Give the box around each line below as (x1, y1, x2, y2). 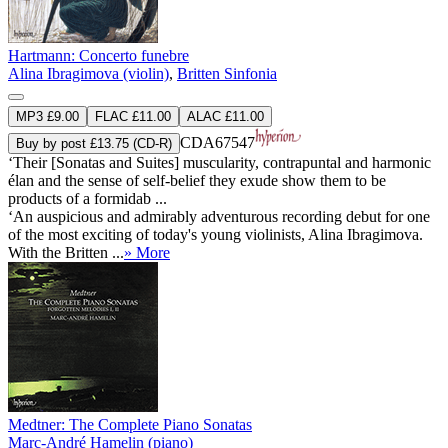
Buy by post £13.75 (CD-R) (16, 136, 172, 152)
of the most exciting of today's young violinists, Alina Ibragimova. (8, 226, 423, 244)
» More (124, 244, 170, 262)
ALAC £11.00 (187, 109, 264, 125)
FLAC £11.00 (95, 109, 171, 125)
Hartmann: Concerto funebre (8, 47, 189, 65)
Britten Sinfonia (177, 65, 277, 83)
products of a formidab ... (8, 190, 167, 208)
